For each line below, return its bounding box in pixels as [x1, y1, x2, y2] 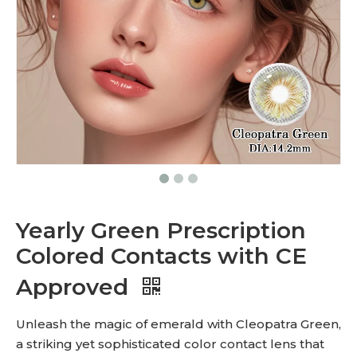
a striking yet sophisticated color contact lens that [16, 336, 324, 351]
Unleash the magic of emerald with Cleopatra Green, [16, 316, 341, 331]
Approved [16, 273, 135, 300]
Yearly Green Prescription [16, 217, 306, 244]
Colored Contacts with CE [16, 242, 307, 269]
